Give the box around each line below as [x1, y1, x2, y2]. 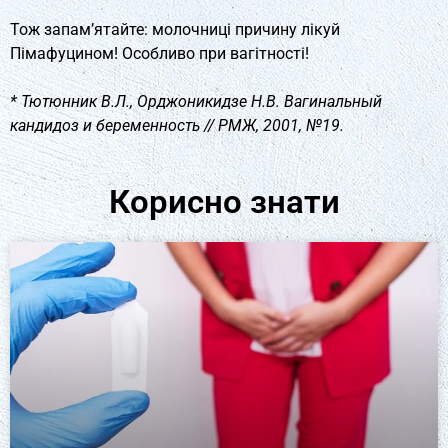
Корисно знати [108, 181, 340, 221]
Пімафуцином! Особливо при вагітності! [10, 43, 309, 63]
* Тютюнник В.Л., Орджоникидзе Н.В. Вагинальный [10, 91, 382, 111]
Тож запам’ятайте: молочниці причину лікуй [10, 19, 340, 39]
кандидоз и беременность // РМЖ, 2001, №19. [10, 115, 344, 135]
